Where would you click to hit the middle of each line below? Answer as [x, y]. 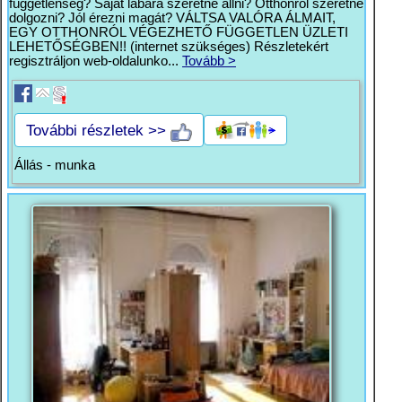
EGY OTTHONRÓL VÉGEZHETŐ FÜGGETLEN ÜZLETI [179, 32]
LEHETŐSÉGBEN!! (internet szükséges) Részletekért [169, 47]
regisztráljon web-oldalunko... [96, 61]
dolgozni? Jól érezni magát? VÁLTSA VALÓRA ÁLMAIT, [172, 18]
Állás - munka [55, 165]
